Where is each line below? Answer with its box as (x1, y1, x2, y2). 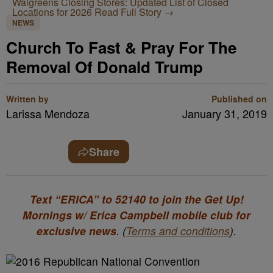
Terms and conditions (126, 223, 230, 238)
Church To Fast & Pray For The (6, 36, 236, 58)
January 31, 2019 (182, 105, 267, 121)
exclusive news (37, 223, 116, 238)
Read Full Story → (94, 5, 174, 19)
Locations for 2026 (12, 5, 94, 19)
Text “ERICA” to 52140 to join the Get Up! (29, 191, 244, 207)
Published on (211, 93, 267, 105)
